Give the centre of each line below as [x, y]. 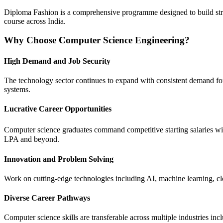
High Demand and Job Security [57, 61]
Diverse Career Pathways [47, 198]
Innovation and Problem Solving [59, 159]
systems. [17, 89]
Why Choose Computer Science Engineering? [97, 40]
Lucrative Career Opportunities [58, 109]
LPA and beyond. [32, 139]
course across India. [35, 21]
